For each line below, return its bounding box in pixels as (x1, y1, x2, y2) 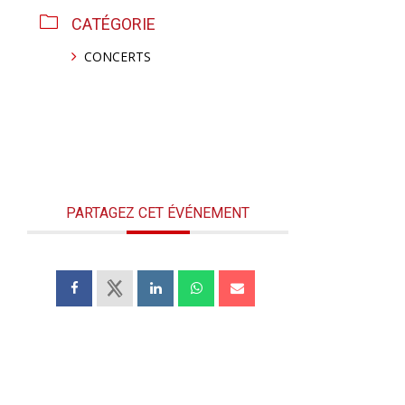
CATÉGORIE (71, 14, 156, 33)
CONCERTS (84, 48, 152, 65)
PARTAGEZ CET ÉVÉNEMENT (66, 204, 250, 221)
